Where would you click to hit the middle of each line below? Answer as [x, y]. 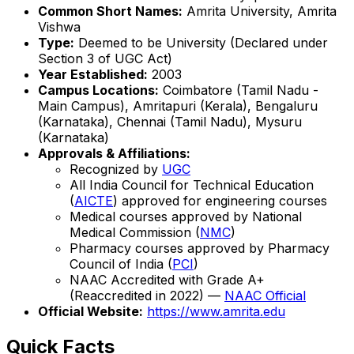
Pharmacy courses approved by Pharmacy [200, 248]
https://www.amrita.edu [216, 311]
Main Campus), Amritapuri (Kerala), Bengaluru [178, 105]
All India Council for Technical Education [192, 185]
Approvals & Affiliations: [114, 153]
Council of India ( [121, 264]
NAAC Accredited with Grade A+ [167, 279]
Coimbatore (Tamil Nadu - [239, 90]
